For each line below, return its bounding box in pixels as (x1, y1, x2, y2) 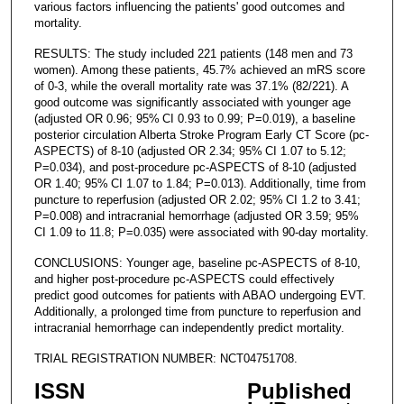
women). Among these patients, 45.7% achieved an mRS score (33, 62, 365, 77)
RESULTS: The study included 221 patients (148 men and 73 (33, 46, 353, 60)
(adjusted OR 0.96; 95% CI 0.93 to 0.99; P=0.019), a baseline (33, 111, 355, 125)
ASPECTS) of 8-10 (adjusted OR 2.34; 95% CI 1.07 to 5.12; (33, 143, 346, 158)
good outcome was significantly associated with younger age (33, 95, 351, 109)
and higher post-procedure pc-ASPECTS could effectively (33, 271, 335, 286)
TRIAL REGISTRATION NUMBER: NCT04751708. (33, 351, 298, 365)
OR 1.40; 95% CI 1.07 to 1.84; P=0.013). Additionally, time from (33, 176, 366, 190)
